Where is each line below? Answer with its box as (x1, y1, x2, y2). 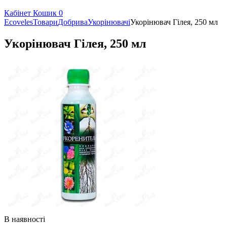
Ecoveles (4, 18, 33, 26)
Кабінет (4, 9, 31, 17)
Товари (33, 18, 58, 26)
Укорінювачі (88, 18, 130, 26)
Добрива (58, 18, 88, 26)
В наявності (4, 214, 45, 223)
